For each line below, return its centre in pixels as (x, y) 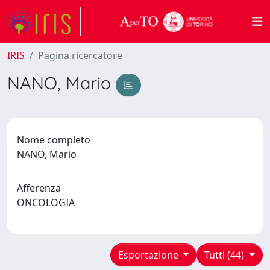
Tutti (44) (226, 255)
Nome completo (54, 140)
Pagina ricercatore (80, 55)
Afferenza (39, 188)
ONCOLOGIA (48, 202)
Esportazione (149, 255)
